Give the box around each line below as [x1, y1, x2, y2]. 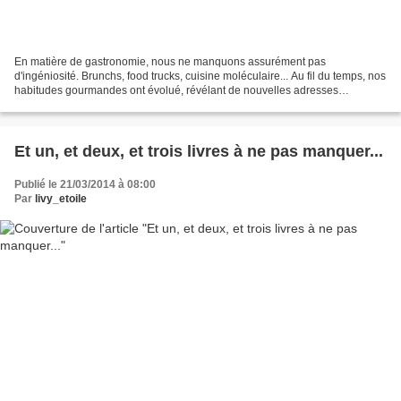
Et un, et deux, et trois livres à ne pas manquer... [14, 141, 383, 160]
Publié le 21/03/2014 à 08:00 [14, 177, 156, 191]
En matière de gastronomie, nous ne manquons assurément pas [14, 55, 326, 68]
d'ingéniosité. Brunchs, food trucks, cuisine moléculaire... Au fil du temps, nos [14, 69, 386, 82]
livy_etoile [35, 192, 87, 205]
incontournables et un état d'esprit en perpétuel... [14, 98, 251, 111]
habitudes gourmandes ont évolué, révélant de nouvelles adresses [14, 83, 338, 97]
